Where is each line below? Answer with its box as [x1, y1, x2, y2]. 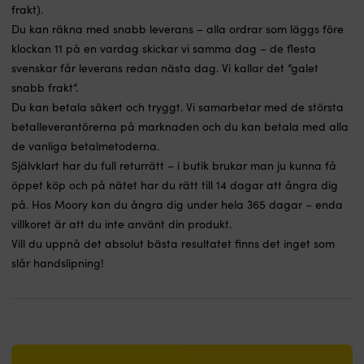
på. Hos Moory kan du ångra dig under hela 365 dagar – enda [11, 197, 343, 213]
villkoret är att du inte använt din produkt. [11, 216, 232, 232]
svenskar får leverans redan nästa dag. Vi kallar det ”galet [11, 60, 318, 76]
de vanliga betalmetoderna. [11, 138, 159, 154]
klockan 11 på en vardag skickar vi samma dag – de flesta [11, 41, 316, 57]
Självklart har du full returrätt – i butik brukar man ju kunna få [11, 158, 336, 174]
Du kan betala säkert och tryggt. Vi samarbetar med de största [11, 99, 344, 115]
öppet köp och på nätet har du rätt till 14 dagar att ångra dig [11, 177, 338, 193]
